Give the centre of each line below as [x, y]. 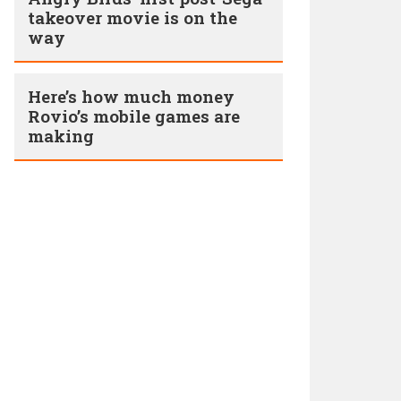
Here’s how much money [131, 96]
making [61, 136]
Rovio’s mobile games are [134, 116]
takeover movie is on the [132, 17]
